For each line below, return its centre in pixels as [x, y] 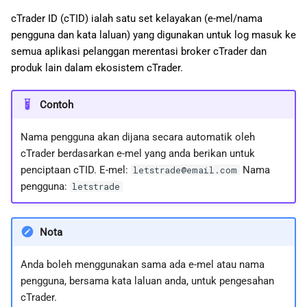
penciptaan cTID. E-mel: [75, 170]
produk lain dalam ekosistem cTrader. [97, 68]
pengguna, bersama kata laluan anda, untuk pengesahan [147, 281]
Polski [248, 111]
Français [254, 62]
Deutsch [253, 37]
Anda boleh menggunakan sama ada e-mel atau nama [142, 264]
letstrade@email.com [185, 170]
